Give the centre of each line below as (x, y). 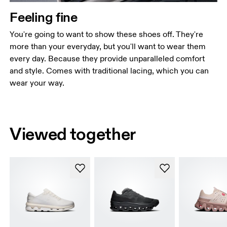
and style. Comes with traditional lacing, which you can (109, 71)
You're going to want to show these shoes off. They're (107, 34)
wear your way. (37, 83)
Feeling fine (44, 17)
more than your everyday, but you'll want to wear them (108, 46)
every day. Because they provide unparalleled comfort (107, 59)
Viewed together (73, 134)
